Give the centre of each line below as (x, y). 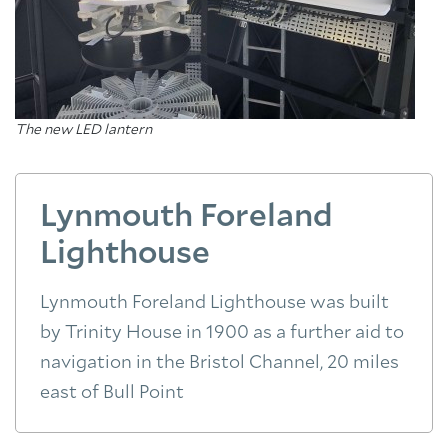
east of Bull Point (112, 393)
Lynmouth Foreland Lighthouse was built (214, 303)
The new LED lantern (83, 130)
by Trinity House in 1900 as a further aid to (222, 333)
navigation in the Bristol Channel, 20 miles (219, 363)
